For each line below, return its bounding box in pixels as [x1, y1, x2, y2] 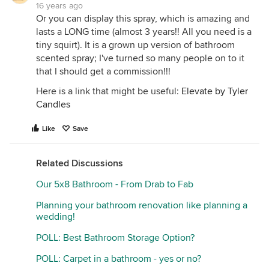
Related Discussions [36, 157, 123, 169]
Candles [36, 98, 70, 110]
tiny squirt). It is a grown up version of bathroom [36, 39, 235, 51]
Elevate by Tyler [181, 85, 248, 97]
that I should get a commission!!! [36, 65, 171, 77]
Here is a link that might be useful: [36, 85, 181, 97]
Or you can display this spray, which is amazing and [36, 13, 250, 25]
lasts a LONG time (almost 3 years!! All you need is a [36, 26, 252, 38]
